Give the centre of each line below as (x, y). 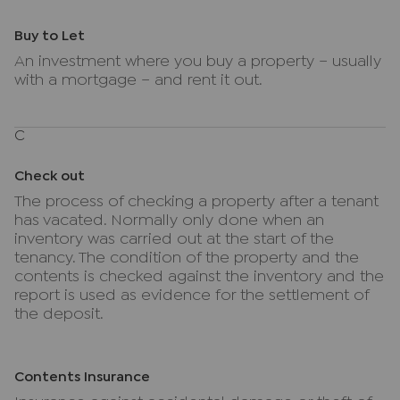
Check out (50, 176)
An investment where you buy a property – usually (198, 62)
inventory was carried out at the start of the (174, 240)
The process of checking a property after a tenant (196, 202)
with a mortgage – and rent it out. (138, 81)
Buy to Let (50, 36)
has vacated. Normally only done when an (169, 221)
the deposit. (59, 315)
